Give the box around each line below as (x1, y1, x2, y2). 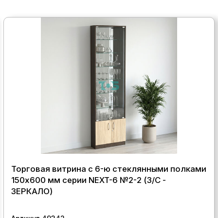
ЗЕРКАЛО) (11, 186, 53, 196)
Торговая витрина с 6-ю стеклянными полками (11, 163, 206, 174)
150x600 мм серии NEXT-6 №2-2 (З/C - (11, 175, 166, 185)
